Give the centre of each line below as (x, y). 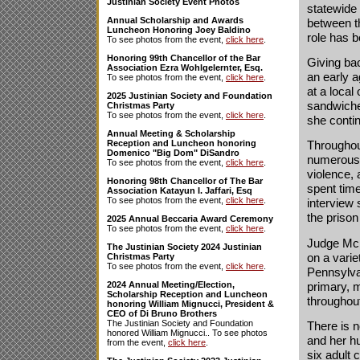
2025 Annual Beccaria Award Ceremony (190, 219)
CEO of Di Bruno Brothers (162, 313)
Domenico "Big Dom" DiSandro (173, 153)
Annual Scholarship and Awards (175, 20)
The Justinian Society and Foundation (180, 323)
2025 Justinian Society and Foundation (190, 96)
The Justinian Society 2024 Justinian (184, 247)
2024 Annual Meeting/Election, (171, 284)
